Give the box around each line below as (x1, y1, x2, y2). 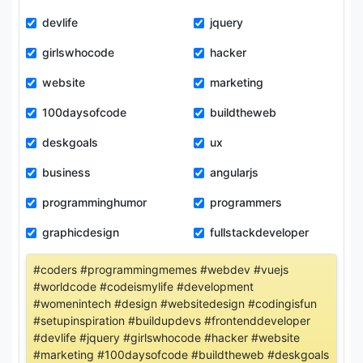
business (42, 165, 91, 179)
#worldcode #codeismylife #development (33, 280, 254, 293)
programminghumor (42, 195, 147, 209)
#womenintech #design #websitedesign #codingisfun (33, 297, 317, 310)
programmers (210, 195, 282, 209)
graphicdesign (42, 225, 119, 239)
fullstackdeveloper (210, 225, 309, 239)
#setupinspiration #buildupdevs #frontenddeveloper (33, 314, 310, 327)
